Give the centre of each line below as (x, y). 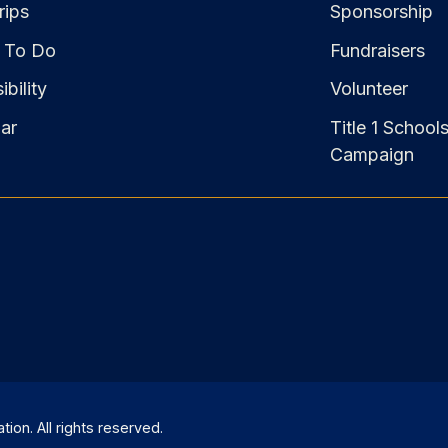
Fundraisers (377, 50)
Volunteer (368, 89)
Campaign (371, 154)
